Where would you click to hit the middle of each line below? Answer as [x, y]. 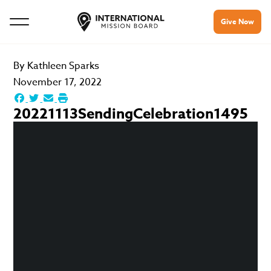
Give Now [237, 21]
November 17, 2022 [58, 82]
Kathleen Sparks [64, 66]
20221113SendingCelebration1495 [131, 114]
